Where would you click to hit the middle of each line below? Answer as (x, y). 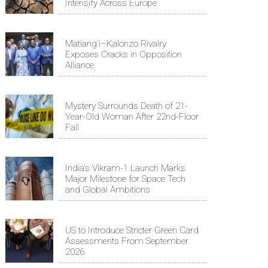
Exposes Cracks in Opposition (124, 54)
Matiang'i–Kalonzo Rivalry (116, 43)
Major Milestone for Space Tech (125, 179)
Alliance (80, 65)
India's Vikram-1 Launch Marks (125, 168)
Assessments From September (127, 241)
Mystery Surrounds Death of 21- (127, 106)
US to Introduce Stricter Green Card (132, 230)
